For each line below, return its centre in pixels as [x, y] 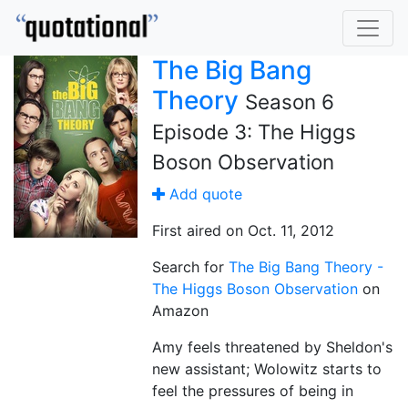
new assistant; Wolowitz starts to [267, 369]
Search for [190, 267]
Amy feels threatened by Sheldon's [272, 347]
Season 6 [290, 102]
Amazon [180, 311]
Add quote [204, 194]
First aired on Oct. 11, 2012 [243, 230]
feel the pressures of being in [253, 391]
